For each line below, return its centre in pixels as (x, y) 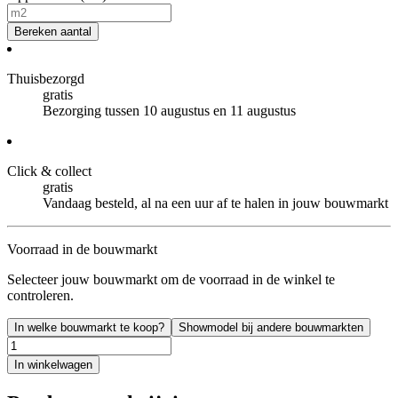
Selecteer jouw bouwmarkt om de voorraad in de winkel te (171, 280)
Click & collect (49, 171)
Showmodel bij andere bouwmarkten (271, 328)
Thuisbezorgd (46, 79)
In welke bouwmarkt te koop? (89, 328)
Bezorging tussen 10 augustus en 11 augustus (169, 111)
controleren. (40, 296)
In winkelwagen (53, 365)
